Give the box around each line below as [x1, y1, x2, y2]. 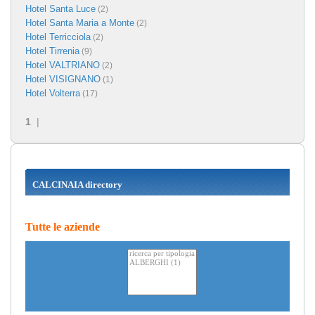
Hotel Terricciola [25, 31, 91, 42]
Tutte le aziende [25, 220, 100, 233]
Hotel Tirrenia [25, 45, 79, 56]
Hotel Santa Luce [25, 3, 96, 14]
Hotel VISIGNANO [25, 73, 101, 84]
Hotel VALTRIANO [25, 59, 100, 70]
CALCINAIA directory [32, 179, 122, 190]
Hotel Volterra [25, 87, 80, 98]
